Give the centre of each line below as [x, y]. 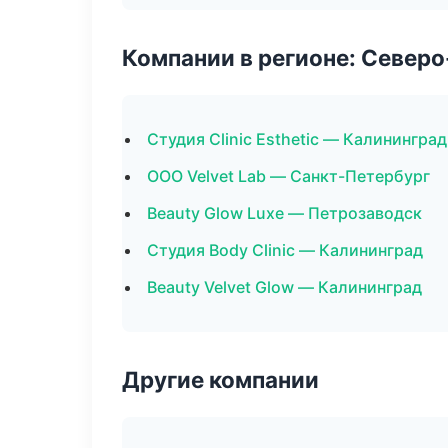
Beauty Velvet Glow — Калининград [284, 287]
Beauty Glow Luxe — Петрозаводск [284, 213]
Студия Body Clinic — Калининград [285, 250]
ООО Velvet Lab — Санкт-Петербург [288, 176]
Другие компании [220, 379]
